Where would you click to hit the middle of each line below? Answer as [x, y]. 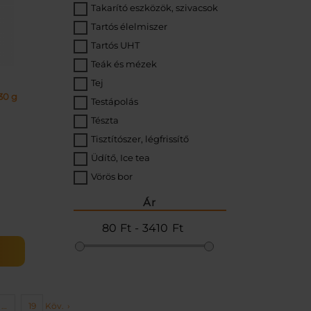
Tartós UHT [115, 45]
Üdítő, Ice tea [120, 158]
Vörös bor [112, 176]
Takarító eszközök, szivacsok [154, 8]
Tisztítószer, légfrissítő [140, 139]
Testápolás [115, 101]
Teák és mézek [124, 64]
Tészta [105, 120]
